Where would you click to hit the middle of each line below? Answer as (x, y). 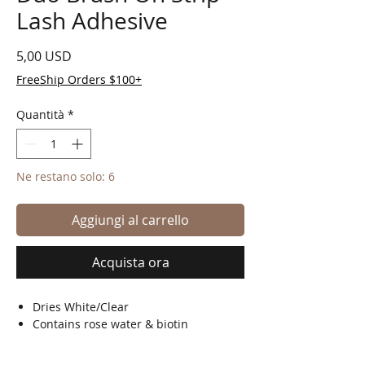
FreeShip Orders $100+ (79, 80)
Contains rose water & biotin (110, 324)
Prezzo (91, 56)
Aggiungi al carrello (130, 220)
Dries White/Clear (81, 307)
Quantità (40, 115)
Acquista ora (130, 263)
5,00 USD (44, 57)
